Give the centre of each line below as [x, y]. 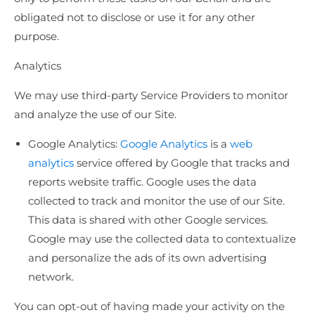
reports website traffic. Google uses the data [142, 182]
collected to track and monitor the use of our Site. [156, 201]
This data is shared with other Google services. [148, 220]
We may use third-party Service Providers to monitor [151, 96]
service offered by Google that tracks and [182, 163]
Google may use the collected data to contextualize [162, 239]
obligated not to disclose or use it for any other [135, 18]
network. [51, 277]
